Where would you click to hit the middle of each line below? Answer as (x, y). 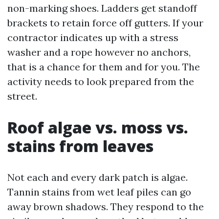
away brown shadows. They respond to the (106, 207)
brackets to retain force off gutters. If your (105, 23)
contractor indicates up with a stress (93, 37)
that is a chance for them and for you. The (104, 67)
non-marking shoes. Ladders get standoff (102, 8)
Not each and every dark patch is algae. (98, 177)
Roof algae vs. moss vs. (98, 127)
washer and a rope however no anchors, (99, 52)
